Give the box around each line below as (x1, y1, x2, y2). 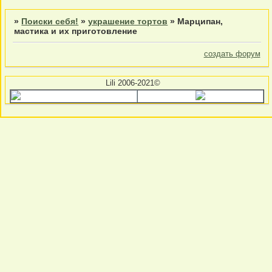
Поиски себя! (21, 16, 79, 27)
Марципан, (177, 16, 223, 27)
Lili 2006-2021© (105, 78, 160, 87)
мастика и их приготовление (14, 26, 138, 36)
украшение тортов (88, 16, 168, 27)
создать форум (203, 49, 260, 59)
